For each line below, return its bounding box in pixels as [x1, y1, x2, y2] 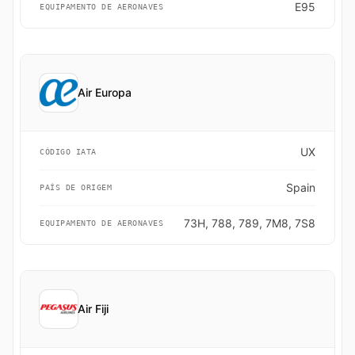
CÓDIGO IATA [40, 147, 97, 156]
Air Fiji [78, 302, 109, 315]
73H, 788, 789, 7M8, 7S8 [184, 216, 315, 230]
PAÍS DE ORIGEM [40, 183, 112, 192]
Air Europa [78, 86, 132, 99]
